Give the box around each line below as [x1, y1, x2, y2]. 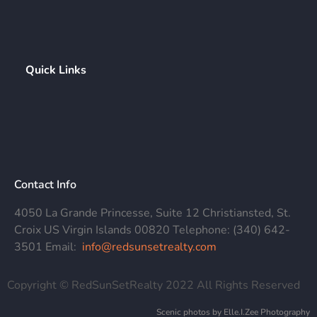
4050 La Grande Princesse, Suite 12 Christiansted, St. [14, 204, 291, 221]
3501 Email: [14, 238, 76, 255]
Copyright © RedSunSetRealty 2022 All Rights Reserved [7, 277, 300, 293]
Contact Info [14, 176, 76, 192]
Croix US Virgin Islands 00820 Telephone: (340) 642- [14, 221, 290, 238]
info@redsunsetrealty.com [76, 238, 217, 255]
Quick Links [25, 62, 86, 78]
